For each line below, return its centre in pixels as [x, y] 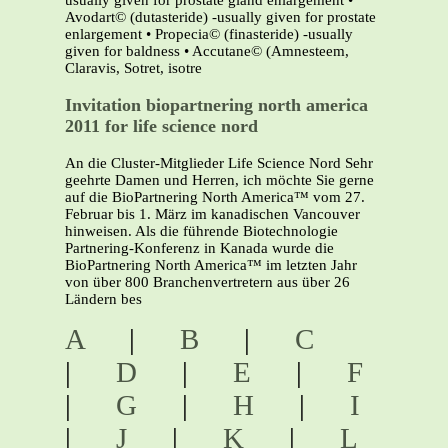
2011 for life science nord [161, 125]
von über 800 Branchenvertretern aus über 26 [207, 281]
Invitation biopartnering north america [216, 104]
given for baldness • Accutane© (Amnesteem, [207, 51]
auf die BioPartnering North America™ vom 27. [215, 196]
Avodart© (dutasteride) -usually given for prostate [220, 17]
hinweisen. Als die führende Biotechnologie [201, 230]
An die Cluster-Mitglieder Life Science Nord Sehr [219, 162]
